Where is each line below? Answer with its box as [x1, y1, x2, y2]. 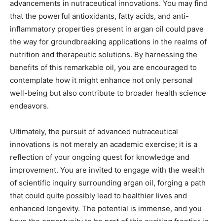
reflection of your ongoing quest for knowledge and [10, 152, 189, 162]
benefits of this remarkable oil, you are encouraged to [10, 63, 197, 73]
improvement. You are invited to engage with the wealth [10, 165, 205, 175]
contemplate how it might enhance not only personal [10, 75, 193, 85]
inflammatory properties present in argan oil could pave [10, 24, 204, 34]
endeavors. [10, 101, 49, 111]
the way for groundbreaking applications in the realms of [10, 37, 207, 47]
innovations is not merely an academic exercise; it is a [10, 140, 197, 149]
